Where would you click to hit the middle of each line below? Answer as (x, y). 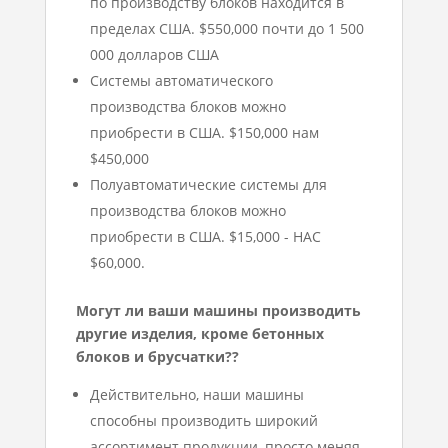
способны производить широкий (203, 421)
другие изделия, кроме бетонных (199, 334)
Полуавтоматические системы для (208, 185)
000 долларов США (154, 55)
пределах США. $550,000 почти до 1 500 (226, 29)
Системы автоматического (181, 81)
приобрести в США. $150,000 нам (204, 133)
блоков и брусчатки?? (157, 357)
